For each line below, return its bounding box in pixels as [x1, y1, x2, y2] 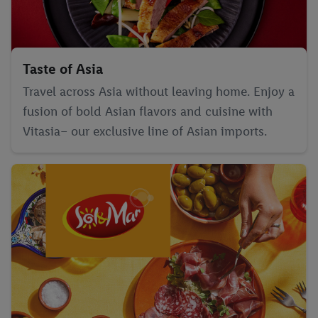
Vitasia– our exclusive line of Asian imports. [23, 124, 267, 139]
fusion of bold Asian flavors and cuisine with [23, 104, 273, 119]
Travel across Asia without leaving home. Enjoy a [23, 84, 295, 99]
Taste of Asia [23, 60, 103, 77]
